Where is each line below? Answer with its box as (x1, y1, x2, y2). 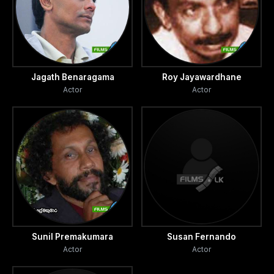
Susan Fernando (167, 232, 236, 242)
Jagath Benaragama (31, 72, 114, 82)
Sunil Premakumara (32, 232, 113, 242)
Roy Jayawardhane (161, 72, 242, 82)
